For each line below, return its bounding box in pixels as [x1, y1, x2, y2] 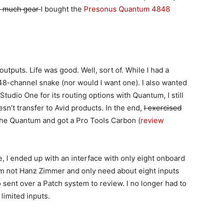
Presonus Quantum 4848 [84, 4, 170, 14]
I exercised [144, 103, 182, 112]
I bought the [41, 4, 84, 14]
